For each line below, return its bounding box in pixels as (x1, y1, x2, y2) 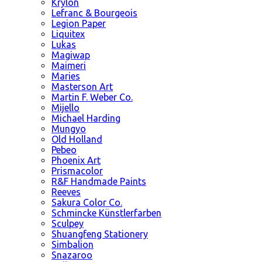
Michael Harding (51, 112, 120, 123)
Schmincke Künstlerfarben (51, 207, 161, 218)
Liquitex (51, 28, 85, 39)
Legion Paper (51, 18, 106, 29)
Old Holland (51, 133, 102, 144)
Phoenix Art (51, 154, 101, 166)
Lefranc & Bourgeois (51, 7, 137, 18)
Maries (51, 70, 80, 81)
